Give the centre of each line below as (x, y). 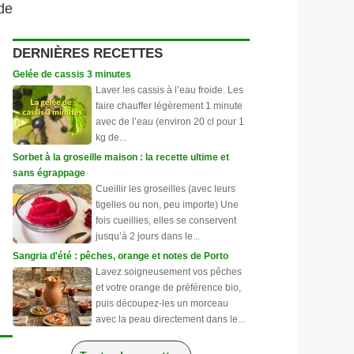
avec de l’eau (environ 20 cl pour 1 (170, 122)
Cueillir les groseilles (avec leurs (166, 189)
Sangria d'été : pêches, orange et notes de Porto (121, 256)
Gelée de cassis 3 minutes (72, 74)
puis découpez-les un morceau (162, 303)
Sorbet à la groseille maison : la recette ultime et (121, 157)
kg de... (111, 137)
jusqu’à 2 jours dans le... (148, 236)
